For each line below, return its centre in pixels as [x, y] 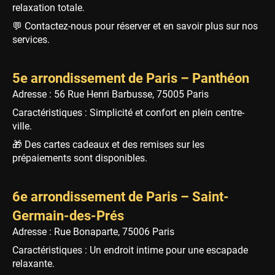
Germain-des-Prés [68, 215]
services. [31, 39]
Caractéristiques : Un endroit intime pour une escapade [130, 250]
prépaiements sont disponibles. [80, 158]
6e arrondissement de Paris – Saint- [121, 196]
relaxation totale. [48, 7]
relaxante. [33, 263]
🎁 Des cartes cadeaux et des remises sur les [108, 144]
